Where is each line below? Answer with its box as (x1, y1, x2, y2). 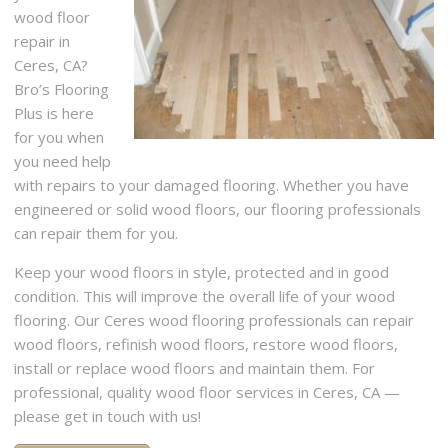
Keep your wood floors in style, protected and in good (14, 262, 390, 283)
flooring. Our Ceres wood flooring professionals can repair (14, 310, 415, 331)
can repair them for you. (14, 223, 179, 244)
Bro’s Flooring (14, 79, 110, 100)
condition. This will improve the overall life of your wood (14, 286, 396, 307)
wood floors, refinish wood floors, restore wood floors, (14, 334, 399, 355)
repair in (14, 31, 71, 52)
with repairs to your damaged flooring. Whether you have (14, 175, 410, 196)
